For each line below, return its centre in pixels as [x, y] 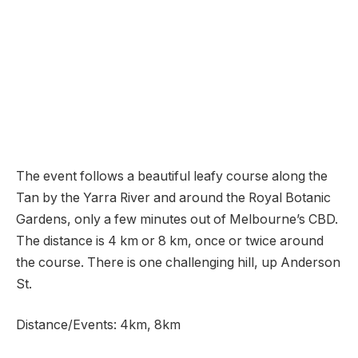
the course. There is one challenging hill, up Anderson [178, 262]
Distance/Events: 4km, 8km [98, 325]
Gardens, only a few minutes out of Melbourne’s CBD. [177, 219]
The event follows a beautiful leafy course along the [172, 176]
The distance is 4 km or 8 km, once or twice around [170, 241]
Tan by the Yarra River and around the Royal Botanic [173, 197]
